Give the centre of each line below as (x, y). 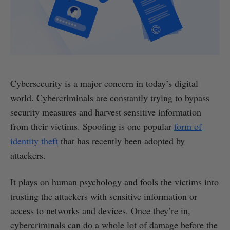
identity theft (34, 140)
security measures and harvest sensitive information (106, 112)
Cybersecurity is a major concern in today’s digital (104, 83)
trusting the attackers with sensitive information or (104, 196)
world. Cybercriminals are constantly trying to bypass (110, 97)
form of (188, 126)
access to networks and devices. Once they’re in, (100, 210)
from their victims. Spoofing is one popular (92, 126)
